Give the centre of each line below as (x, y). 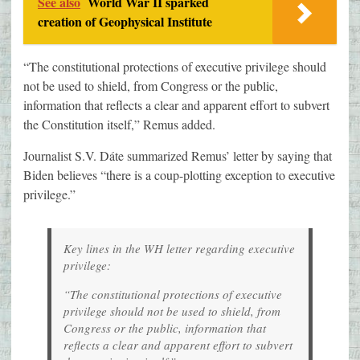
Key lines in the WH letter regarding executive (179, 249)
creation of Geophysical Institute (125, 22)
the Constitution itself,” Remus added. (119, 125)
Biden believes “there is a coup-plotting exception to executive (179, 175)
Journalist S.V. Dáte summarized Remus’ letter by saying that (178, 156)
